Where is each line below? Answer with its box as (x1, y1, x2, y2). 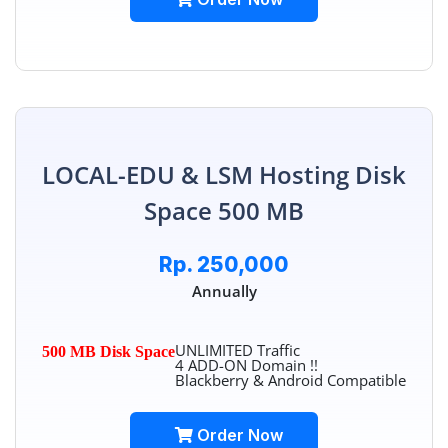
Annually (191, 281, 257, 302)
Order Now (193, 425, 283, 446)
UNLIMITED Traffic (175, 340, 300, 361)
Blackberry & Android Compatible (175, 370, 406, 391)
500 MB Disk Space (42, 343, 175, 361)
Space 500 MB (144, 194, 304, 228)
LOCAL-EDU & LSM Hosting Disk (42, 158, 406, 192)
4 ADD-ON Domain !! (175, 355, 318, 376)
